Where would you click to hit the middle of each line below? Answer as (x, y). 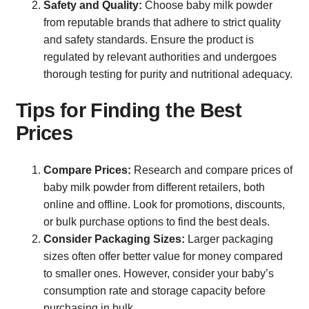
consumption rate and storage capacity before (154, 291)
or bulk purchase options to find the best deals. (157, 222)
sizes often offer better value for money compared (163, 257)
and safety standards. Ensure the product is (149, 40)
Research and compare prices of (212, 170)
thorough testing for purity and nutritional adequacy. (168, 74)
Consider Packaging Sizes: (116, 239)
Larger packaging (230, 239)
